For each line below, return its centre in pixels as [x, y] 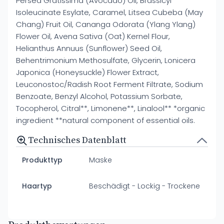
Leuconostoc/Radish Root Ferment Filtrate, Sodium [109, 84]
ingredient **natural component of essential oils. [105, 120]
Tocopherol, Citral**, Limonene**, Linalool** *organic [110, 108]
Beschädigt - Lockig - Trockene [145, 186]
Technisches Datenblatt [77, 140]
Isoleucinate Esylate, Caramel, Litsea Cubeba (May [109, 12]
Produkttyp [42, 160]
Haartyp [37, 186]
